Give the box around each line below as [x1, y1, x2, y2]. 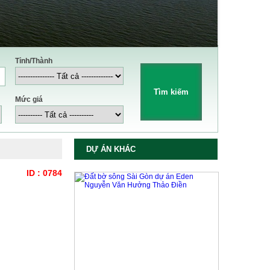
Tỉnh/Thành [15, 57, 52, 65]
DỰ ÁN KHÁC [86, 145, 136, 154]
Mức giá [15, 95, 43, 104]
